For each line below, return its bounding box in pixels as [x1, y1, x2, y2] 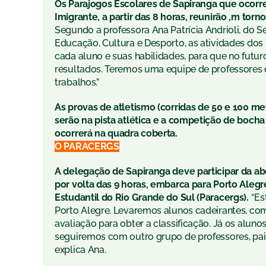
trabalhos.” [55, 77, 99, 88]
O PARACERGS [55, 141, 119, 153]
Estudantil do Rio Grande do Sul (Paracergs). [55, 192, 251, 204]
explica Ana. [55, 244, 106, 256]
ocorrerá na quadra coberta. [55, 128, 178, 140]
